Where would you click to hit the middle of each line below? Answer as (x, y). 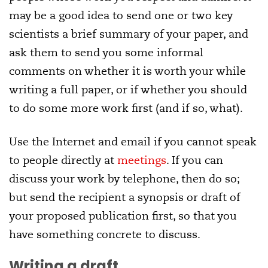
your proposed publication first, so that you (123, 216)
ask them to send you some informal (106, 53)
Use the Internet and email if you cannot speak (133, 142)
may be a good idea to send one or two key (121, 16)
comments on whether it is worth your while (127, 71)
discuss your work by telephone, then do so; (124, 179)
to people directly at (63, 160)
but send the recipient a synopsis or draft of (125, 197)
